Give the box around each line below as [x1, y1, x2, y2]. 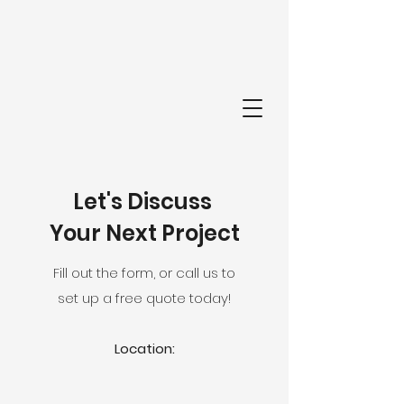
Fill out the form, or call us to [53, 263, 235, 282]
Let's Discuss [72, 187, 216, 216]
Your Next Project [49, 218, 240, 248]
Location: [114, 339, 175, 358]
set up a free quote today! [58, 289, 231, 308]
